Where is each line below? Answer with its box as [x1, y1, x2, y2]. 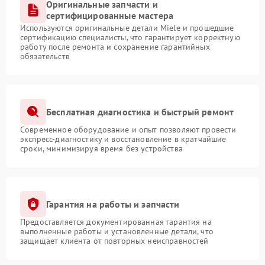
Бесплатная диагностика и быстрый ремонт [46, 105, 234, 118]
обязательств [20, 51, 70, 62]
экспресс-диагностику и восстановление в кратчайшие [20, 134, 227, 144]
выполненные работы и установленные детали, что [20, 226, 214, 237]
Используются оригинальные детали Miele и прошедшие [20, 22, 234, 33]
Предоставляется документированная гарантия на [20, 216, 212, 227]
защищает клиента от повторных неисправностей [20, 235, 209, 246]
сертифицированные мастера [46, 9, 174, 21]
